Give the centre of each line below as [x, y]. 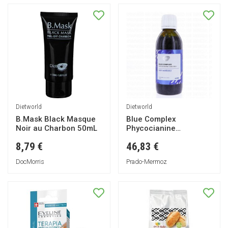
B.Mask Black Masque [56, 119]
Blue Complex [151, 119]
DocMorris [30, 161]
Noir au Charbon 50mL [56, 128]
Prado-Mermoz [146, 161]
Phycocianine [151, 128]
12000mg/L [147, 137]
